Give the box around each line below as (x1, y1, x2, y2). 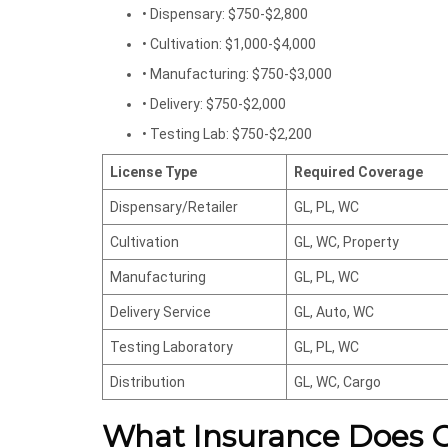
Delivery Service (110, 304, 211, 320)
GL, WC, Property (294, 234, 399, 250)
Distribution (110, 374, 185, 390)
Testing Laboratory (110, 339, 233, 355)
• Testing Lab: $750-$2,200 (142, 126, 312, 142)
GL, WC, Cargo (294, 374, 381, 390)
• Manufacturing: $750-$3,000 (142, 66, 332, 82)
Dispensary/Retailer (110, 199, 238, 215)
